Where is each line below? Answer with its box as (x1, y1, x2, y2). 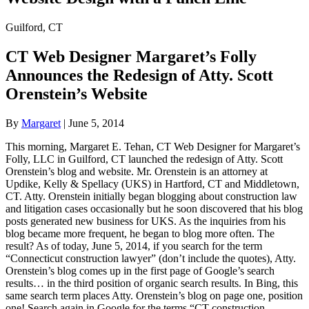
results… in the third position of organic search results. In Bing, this (6, 277, 298, 289)
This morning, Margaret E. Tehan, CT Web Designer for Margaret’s (6, 140, 300, 152)
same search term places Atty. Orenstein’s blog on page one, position (6, 289, 303, 301)
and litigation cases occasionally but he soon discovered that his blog (6, 202, 303, 215)
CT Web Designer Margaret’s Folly (6, 47, 257, 66)
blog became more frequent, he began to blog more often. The (6, 227, 275, 239)
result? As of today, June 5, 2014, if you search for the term (6, 239, 262, 252)
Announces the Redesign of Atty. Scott (6, 66, 273, 84)
